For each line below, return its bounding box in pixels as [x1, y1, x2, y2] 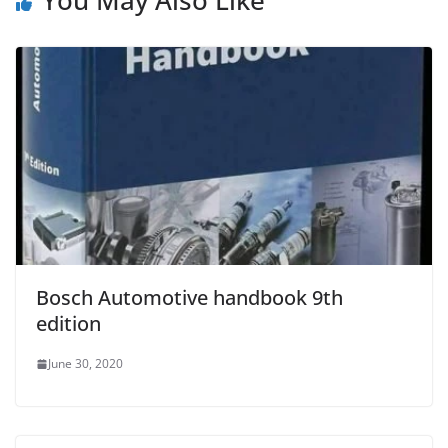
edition [36, 310, 101, 338]
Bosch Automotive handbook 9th [36, 284, 343, 312]
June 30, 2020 [48, 355, 123, 373]
